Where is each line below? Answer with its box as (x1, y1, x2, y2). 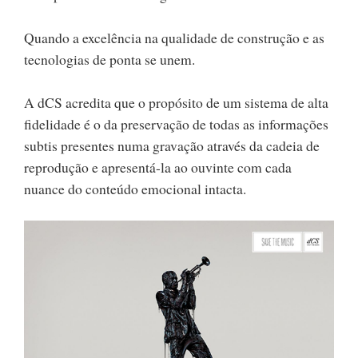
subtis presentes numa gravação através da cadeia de (24, 135, 320, 155)
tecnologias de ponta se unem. (24, 49, 195, 69)
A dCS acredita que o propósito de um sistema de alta (24, 92, 328, 112)
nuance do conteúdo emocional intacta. (24, 178, 246, 198)
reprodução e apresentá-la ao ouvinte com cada (24, 157, 292, 177)
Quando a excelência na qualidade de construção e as (24, 27, 324, 47)
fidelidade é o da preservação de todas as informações (24, 113, 328, 133)
